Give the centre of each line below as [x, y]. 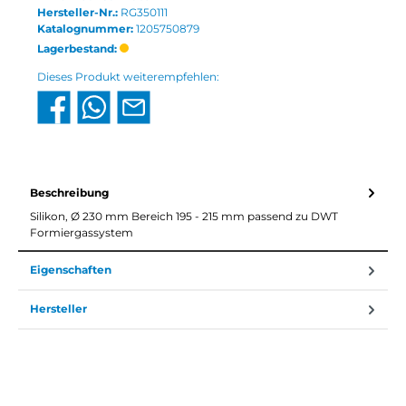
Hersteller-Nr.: [79, 13]
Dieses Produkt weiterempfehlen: [128, 77]
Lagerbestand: [78, 49]
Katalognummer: [87, 29]
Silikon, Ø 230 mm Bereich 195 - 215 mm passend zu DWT [184, 216]
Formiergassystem [82, 232]
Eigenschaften [71, 270]
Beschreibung [69, 192]
